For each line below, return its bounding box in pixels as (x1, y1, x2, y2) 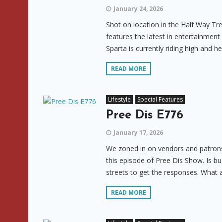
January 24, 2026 (113, 4, 163, 13)
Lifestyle (108, 95, 131, 104)
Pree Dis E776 (106, 110, 183, 121)
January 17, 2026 (113, 128, 163, 137)
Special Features (137, 95, 183, 104)
